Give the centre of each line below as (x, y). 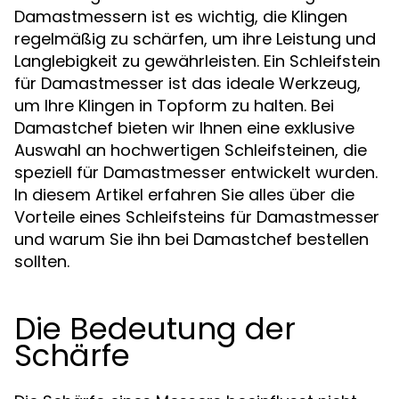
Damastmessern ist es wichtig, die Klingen (181, 16)
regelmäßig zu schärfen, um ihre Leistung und (195, 38)
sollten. (42, 261)
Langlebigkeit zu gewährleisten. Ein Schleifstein (197, 61)
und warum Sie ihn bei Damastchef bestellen (191, 239)
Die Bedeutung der (155, 328)
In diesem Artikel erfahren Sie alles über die (184, 194)
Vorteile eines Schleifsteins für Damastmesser (197, 216)
